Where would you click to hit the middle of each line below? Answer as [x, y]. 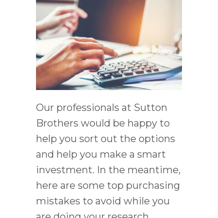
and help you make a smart [101, 154]
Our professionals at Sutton [102, 108]
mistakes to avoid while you [103, 201]
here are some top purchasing [108, 186]
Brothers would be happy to [103, 123]
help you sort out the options [106, 139]
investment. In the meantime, [108, 170]
